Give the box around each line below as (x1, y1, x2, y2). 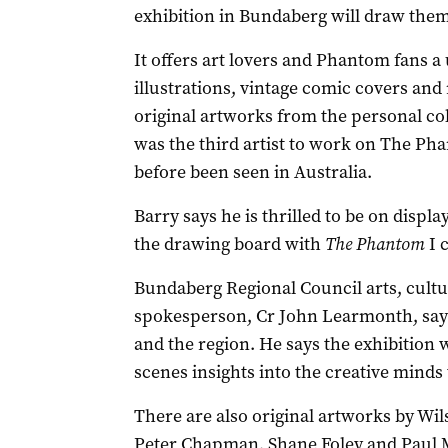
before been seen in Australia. (133, 160, 372, 184)
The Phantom (324, 232, 425, 256)
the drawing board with (133, 232, 325, 256)
